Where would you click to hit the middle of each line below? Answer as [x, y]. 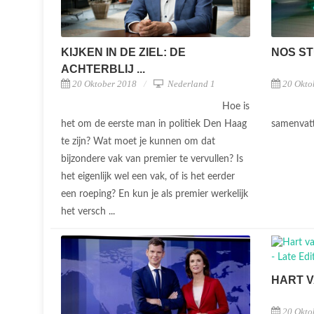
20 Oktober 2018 [104, 83]
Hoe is [236, 106]
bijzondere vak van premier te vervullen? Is [152, 159]
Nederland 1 [190, 83]
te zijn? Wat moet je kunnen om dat [138, 141]
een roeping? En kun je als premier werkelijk [155, 194]
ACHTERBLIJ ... [103, 69]
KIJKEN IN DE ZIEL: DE [123, 52]
